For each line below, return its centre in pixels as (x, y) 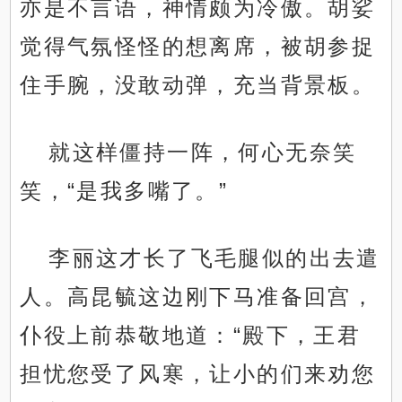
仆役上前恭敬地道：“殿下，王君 (191, 336)
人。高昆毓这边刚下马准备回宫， (198, 297)
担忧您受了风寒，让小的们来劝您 (198, 374)
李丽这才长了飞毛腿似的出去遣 (214, 258)
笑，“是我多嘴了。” (124, 191)
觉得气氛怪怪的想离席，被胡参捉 (198, 47)
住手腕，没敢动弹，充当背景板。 (198, 85)
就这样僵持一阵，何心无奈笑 (203, 153)
